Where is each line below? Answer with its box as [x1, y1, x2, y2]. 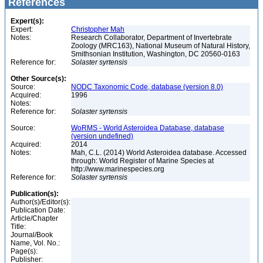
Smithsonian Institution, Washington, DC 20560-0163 [71, 50, 242, 58]
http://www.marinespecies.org [71, 165, 166, 173]
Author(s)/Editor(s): [11, 198, 70, 206]
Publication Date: [11, 206, 65, 214]
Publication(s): [11, 190, 59, 198]
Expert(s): [11, 17, 44, 25]
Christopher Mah [71, 25, 124, 33]
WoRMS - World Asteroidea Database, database [71, 124, 224, 132]
